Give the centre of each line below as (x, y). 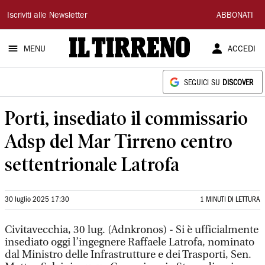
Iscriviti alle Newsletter (47, 16)
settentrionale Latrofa (92, 164)
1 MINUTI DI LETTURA (230, 200)
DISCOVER (238, 83)
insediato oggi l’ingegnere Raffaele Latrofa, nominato (130, 242)
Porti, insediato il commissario (126, 118)
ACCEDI (241, 50)
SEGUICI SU (203, 83)
